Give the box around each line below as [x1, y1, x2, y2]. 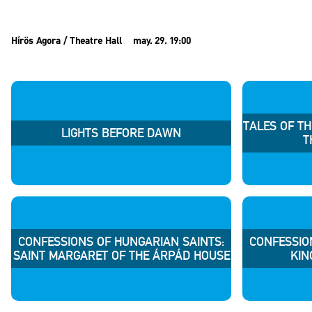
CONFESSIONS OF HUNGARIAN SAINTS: [18, 234, 224, 249]
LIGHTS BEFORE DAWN [61, 125, 181, 141]
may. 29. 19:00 [133, 37, 191, 47]
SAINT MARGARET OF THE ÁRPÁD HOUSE [13, 248, 230, 263]
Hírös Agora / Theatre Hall [11, 37, 122, 47]
